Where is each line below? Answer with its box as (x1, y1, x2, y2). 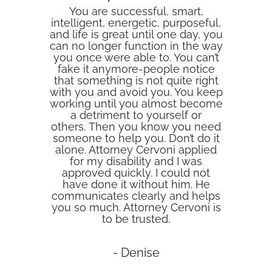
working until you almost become (49, 97, 223, 110)
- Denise (112, 245, 160, 260)
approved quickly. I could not (62, 166, 210, 180)
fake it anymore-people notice (57, 63, 215, 76)
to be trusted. (102, 212, 170, 226)
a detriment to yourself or (70, 109, 202, 122)
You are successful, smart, (69, 5, 203, 18)
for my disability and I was (70, 155, 202, 168)
